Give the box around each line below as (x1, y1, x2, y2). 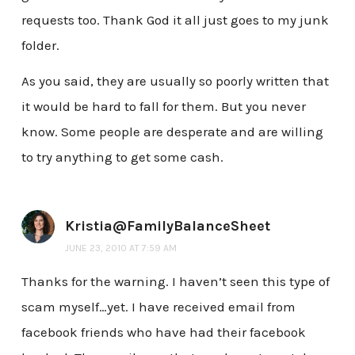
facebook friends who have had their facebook (21, 324, 306, 341)
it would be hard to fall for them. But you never (21, 98, 306, 115)
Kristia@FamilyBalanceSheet (64, 217, 270, 235)
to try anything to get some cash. (21, 149, 223, 166)
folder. (21, 36, 59, 53)
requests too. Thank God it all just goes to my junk (21, 11, 329, 28)
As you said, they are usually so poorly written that (21, 73, 329, 90)
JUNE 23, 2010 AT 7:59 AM (64, 242, 177, 254)
